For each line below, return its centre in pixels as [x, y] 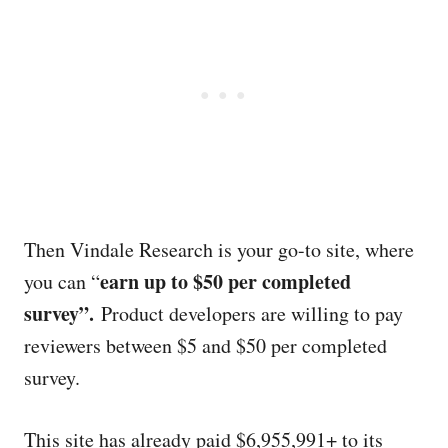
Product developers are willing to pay [248, 313]
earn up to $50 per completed [225, 281]
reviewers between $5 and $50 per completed [205, 345]
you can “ [62, 281]
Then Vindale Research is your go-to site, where [219, 249]
